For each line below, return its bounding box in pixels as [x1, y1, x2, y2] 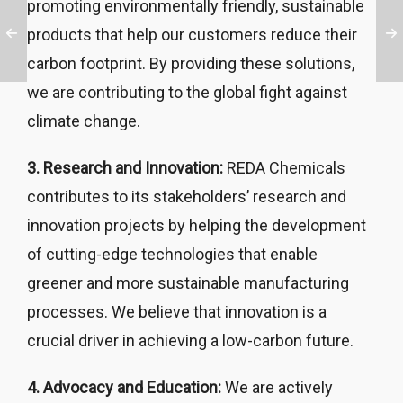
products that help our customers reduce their [27, 24, 357, 44]
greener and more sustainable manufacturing [27, 273, 349, 292]
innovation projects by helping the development [27, 215, 366, 235]
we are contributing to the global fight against [27, 82, 347, 102]
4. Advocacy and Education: [27, 377, 221, 397]
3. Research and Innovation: [27, 157, 223, 177]
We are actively [221, 377, 333, 397]
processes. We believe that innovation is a [27, 301, 327, 321]
